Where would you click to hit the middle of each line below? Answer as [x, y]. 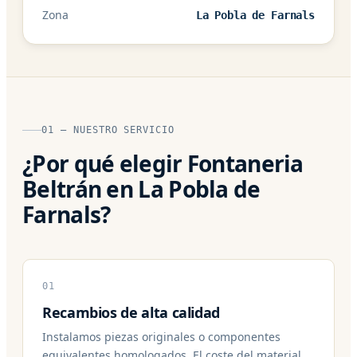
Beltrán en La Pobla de [141, 188]
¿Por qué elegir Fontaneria [163, 163]
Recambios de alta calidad [131, 312]
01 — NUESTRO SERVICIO [108, 129]
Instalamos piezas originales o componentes [161, 336]
